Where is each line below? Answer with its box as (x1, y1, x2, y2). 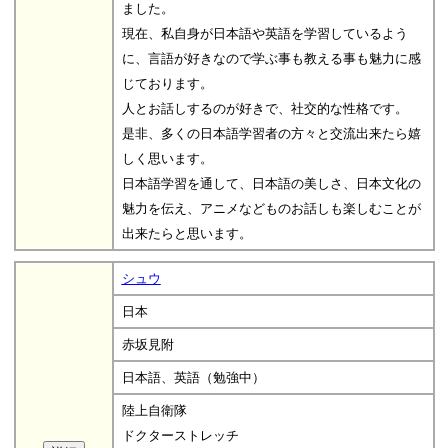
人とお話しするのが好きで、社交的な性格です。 (121, 100, 408, 116)
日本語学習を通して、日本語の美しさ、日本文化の (121, 175, 421, 191)
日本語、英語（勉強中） (121, 369, 265, 385)
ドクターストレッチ (121, 427, 239, 443)
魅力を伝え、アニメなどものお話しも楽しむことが (121, 200, 421, 216)
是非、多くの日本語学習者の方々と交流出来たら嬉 (121, 125, 421, 141)
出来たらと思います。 (121, 225, 252, 241)
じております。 (121, 75, 213, 91)
